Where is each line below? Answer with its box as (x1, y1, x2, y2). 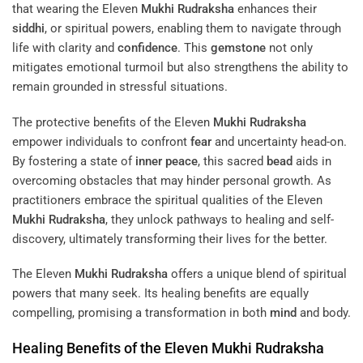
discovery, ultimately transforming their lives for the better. (12, 231, 327, 246)
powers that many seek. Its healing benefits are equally (12, 286, 309, 301)
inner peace (135, 153, 198, 169)
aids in (293, 153, 331, 169)
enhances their (234, 2, 317, 17)
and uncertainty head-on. (211, 134, 347, 149)
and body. (297, 305, 351, 321)
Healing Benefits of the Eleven (12, 339, 211, 357)
